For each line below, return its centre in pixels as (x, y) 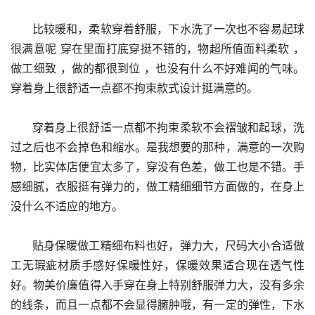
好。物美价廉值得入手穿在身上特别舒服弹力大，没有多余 (157, 285)
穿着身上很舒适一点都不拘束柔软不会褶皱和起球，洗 (21, 127)
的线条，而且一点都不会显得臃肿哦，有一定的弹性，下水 (157, 304)
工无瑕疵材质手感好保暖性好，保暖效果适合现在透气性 (157, 265)
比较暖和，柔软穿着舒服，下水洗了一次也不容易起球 (21, 29)
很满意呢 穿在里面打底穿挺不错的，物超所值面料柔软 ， (157, 49)
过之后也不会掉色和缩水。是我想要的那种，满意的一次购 (157, 147)
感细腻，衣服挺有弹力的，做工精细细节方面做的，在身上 (157, 186)
